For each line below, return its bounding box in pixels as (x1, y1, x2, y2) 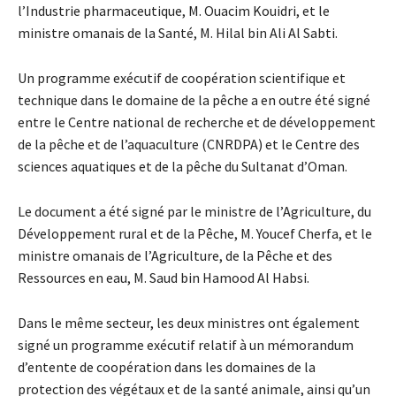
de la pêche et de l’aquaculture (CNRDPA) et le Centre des (18, 134, 360, 153)
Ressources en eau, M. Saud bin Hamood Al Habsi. (18, 268, 309, 286)
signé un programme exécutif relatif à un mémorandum (18, 335, 354, 354)
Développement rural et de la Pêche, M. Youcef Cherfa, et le (18, 224, 372, 242)
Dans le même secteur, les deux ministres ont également (18, 313, 360, 331)
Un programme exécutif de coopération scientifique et (18, 68, 346, 87)
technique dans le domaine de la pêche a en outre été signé (18, 90, 370, 109)
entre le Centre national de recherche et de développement (18, 112, 376, 131)
